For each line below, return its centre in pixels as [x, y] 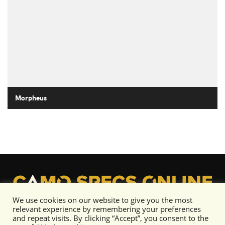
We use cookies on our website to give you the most [102, 200]
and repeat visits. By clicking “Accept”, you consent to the [110, 218]
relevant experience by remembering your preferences [107, 209]
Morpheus [31, 97]
